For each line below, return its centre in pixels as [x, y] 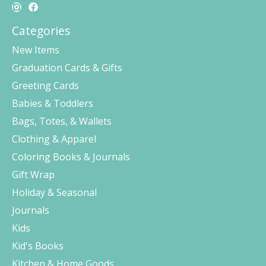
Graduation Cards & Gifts [67, 67]
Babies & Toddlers [53, 103]
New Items [36, 50]
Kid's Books [38, 246]
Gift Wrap [33, 174]
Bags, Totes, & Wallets [62, 121]
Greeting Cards [45, 85]
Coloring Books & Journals [71, 156]
